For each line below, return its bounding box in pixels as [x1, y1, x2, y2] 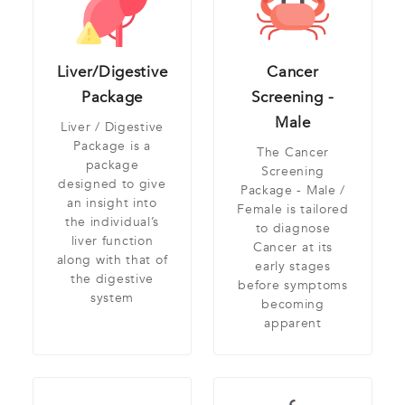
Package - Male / [240, 182, 346, 200]
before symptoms [238, 277, 348, 295]
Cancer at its [252, 239, 334, 257]
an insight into [67, 194, 157, 212]
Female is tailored [237, 201, 349, 219]
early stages [255, 258, 331, 276]
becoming [261, 296, 325, 314]
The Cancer [257, 144, 329, 162]
